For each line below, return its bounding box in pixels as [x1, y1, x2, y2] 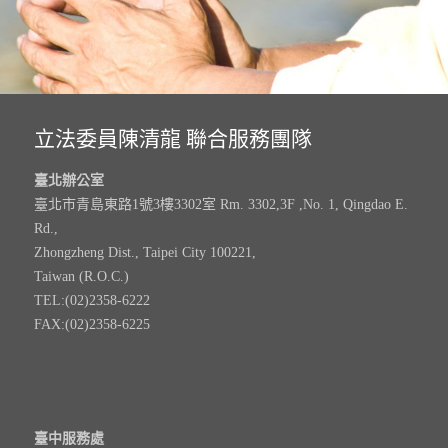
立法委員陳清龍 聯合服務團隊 [33, 127, 312, 152]
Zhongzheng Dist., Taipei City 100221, [33, 245, 256, 261]
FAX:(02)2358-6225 [33, 317, 150, 333]
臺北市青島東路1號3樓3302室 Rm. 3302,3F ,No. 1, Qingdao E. [33, 197, 408, 213]
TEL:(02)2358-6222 [33, 293, 150, 309]
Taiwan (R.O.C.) [33, 269, 129, 285]
